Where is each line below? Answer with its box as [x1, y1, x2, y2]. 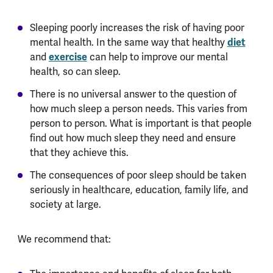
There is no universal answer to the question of [29, 88, 236, 101]
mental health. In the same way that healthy [29, 36, 227, 49]
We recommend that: [17, 233, 111, 246]
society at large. [29, 198, 101, 211]
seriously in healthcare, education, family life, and [29, 183, 248, 196]
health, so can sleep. [29, 65, 121, 78]
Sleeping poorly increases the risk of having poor [29, 21, 244, 34]
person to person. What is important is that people [29, 117, 252, 130]
